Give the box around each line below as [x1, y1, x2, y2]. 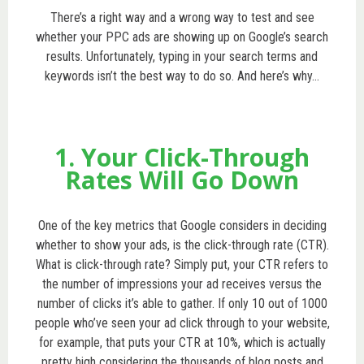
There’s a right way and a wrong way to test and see [50, 9, 314, 25]
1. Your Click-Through [54, 140, 310, 174]
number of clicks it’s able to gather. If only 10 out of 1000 [37, 295, 327, 311]
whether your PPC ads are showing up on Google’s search [36, 28, 328, 45]
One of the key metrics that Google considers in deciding [37, 217, 327, 233]
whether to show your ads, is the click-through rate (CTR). [35, 236, 329, 253]
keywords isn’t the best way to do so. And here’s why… [45, 67, 319, 84]
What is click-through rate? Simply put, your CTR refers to [36, 256, 328, 272]
